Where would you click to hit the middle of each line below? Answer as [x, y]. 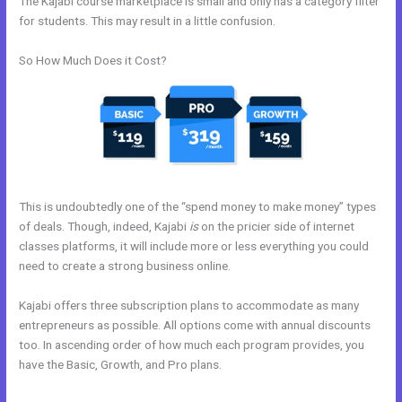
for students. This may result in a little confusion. [148, 20]
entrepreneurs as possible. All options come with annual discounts [195, 324]
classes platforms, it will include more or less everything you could [194, 245]
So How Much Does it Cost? [93, 60]
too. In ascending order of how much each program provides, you [192, 344]
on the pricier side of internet [277, 226]
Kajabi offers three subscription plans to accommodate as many [189, 305]
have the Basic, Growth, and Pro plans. [122, 364]
